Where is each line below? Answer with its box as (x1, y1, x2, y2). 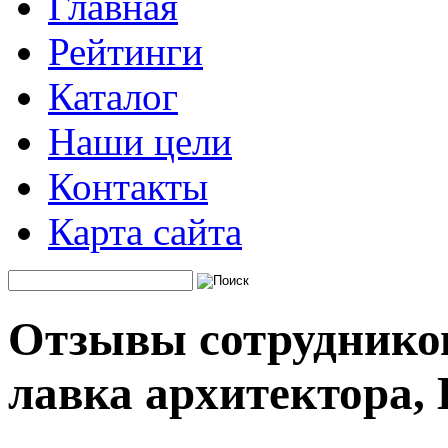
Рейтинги (48, 30, 203, 73)
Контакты (48, 165, 208, 208)
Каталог (48, 75, 178, 118)
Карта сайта (48, 210, 242, 253)
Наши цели (48, 120, 232, 163)
